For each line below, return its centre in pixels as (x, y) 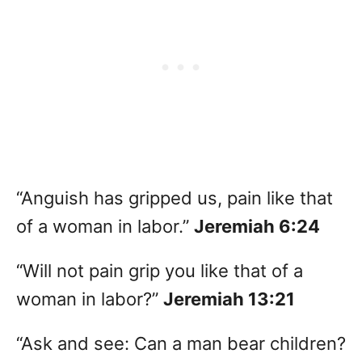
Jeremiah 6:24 (257, 227)
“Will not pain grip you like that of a (160, 271)
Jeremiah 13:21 (229, 299)
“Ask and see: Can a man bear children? (181, 344)
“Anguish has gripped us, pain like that (175, 198)
